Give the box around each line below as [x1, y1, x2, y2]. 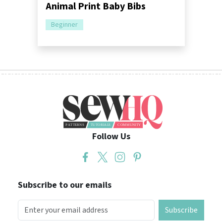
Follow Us [92, 130, 130, 143]
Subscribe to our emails [18, 179, 111, 191]
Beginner [51, 20, 78, 30]
